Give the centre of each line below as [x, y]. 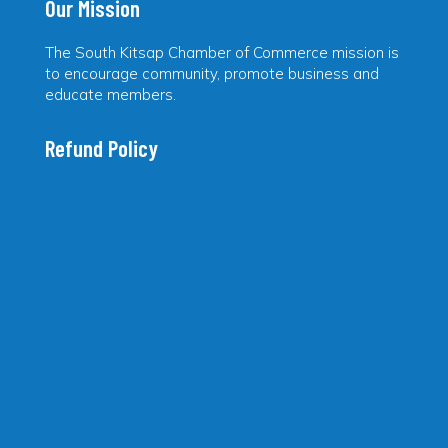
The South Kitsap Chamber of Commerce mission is [221, 52]
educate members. [110, 94]
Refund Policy [101, 147]
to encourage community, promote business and [211, 73]
